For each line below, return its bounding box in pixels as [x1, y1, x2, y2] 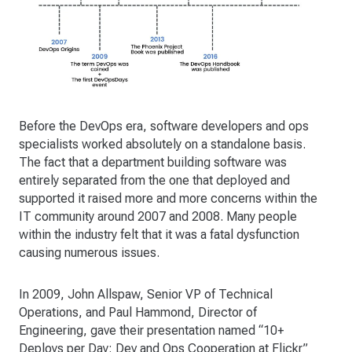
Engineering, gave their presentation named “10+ [19, 323, 284, 339]
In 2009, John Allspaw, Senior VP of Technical [19, 287, 273, 302]
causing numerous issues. [19, 245, 159, 261]
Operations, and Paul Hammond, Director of [19, 305, 257, 321]
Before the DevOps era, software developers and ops [19, 119, 309, 134]
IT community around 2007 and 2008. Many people [19, 209, 297, 225]
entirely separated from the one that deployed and [19, 173, 290, 189]
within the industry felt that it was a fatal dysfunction [19, 227, 299, 243]
